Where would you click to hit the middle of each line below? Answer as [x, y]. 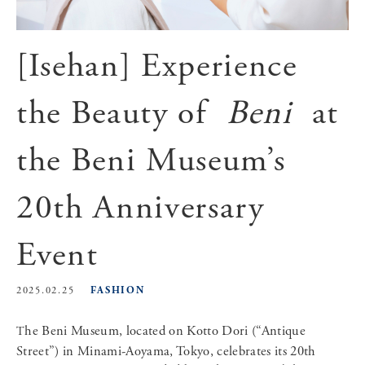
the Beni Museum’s [151, 161]
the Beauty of [117, 113]
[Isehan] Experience [157, 66]
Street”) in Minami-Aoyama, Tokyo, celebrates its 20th [166, 352]
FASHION [118, 290]
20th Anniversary [141, 208]
